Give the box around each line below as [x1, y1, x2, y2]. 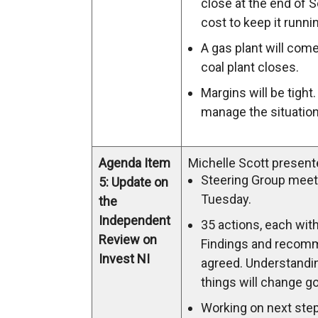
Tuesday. [201, 192, 251, 207]
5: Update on [99, 175, 168, 190]
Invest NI [99, 251, 150, 266]
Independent [99, 213, 170, 228]
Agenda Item [99, 155, 170, 170]
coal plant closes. [201, 60, 299, 75]
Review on [99, 232, 157, 247]
